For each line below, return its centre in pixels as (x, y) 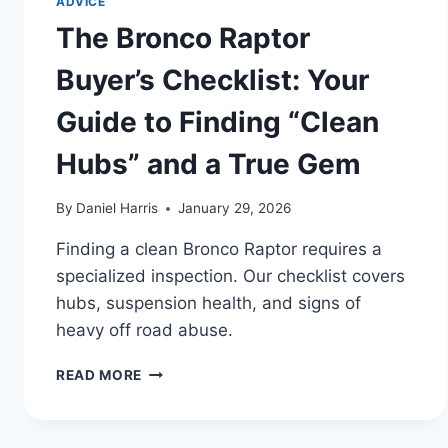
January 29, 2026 (235, 208)
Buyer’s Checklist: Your (212, 79)
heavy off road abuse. (144, 330)
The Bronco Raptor (183, 37)
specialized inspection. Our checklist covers (230, 276)
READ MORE (99, 375)
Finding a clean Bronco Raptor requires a (219, 249)
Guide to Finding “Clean (217, 121)
